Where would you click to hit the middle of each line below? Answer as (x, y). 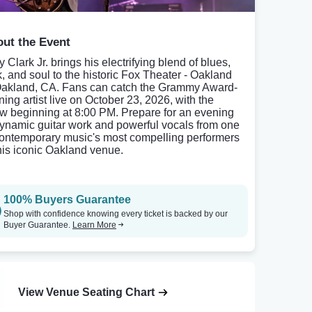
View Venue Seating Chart (87, 292)
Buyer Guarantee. (38, 225)
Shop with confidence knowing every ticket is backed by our (116, 214)
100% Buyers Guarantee (67, 200)
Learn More (94, 225)
